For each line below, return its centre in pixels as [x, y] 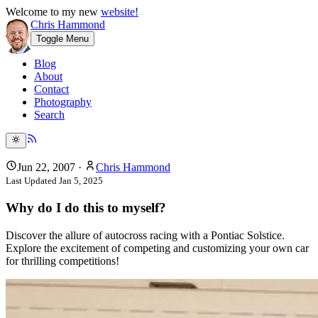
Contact [51, 89]
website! [120, 12]
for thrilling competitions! [62, 261]
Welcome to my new [53, 12]
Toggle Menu [62, 39]
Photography [63, 102]
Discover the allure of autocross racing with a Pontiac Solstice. [145, 235]
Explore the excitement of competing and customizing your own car [157, 248]
